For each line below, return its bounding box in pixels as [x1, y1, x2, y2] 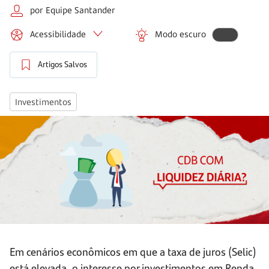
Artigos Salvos [38, 59, 87, 70]
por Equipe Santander [30, 4, 115, 16]
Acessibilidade [30, 28, 86, 40]
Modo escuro [155, 28, 206, 40]
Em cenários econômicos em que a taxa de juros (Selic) [10, 244, 256, 259]
